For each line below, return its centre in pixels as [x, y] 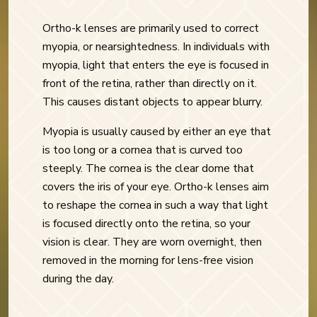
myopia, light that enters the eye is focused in [156, 65]
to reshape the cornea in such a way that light [155, 206]
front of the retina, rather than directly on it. [150, 84]
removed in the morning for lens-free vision [148, 261]
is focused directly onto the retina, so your [146, 224]
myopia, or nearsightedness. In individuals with [156, 47]
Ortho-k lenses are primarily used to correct [151, 29]
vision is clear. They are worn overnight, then [152, 242]
